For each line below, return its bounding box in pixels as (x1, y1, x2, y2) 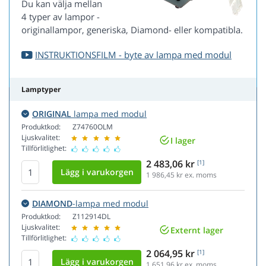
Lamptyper (21, 84, 61, 95)
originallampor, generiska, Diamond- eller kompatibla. (21, 24, 243, 36)
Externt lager (170, 224, 223, 236)
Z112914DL (72, 211, 110, 222)
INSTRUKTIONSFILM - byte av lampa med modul (35, 49, 232, 61)
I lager (170, 134, 195, 146)
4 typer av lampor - (21, 11, 100, 23)
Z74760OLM (72, 122, 113, 132)
